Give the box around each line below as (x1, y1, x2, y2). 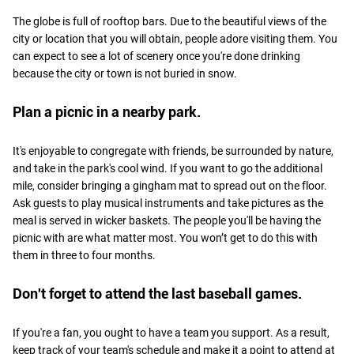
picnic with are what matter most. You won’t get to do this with (13, 231, 318, 244)
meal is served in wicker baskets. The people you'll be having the (13, 213, 321, 227)
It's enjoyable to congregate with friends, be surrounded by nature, (13, 144, 333, 157)
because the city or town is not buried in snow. (13, 66, 237, 80)
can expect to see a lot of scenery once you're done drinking (13, 49, 300, 62)
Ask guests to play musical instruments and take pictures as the (13, 196, 323, 209)
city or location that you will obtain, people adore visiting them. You (13, 32, 337, 45)
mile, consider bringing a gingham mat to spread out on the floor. (13, 179, 327, 192)
